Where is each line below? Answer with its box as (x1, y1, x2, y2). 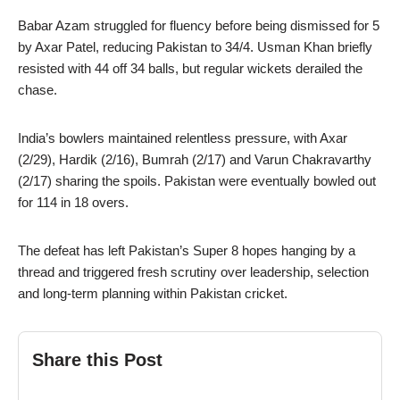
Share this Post (32, 349, 162, 370)
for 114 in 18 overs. (18, 194, 129, 210)
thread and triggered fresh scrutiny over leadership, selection (18, 263, 369, 279)
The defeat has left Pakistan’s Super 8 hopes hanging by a (18, 242, 355, 258)
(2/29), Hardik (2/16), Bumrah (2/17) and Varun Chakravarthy (18, 151, 371, 167)
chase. (18, 81, 57, 97)
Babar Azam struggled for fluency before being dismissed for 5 (18, 17, 379, 33)
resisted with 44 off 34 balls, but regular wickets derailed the (18, 60, 362, 76)
